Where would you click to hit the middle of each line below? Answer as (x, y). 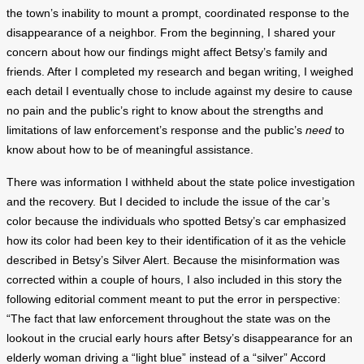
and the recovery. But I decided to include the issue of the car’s (168, 201)
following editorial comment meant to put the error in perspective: (173, 299)
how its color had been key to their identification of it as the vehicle (176, 240)
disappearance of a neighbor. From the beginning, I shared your (171, 32)
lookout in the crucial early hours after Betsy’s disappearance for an (180, 338)
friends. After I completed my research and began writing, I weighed (180, 71)
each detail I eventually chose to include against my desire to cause (180, 91)
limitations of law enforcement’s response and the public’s (156, 130)
